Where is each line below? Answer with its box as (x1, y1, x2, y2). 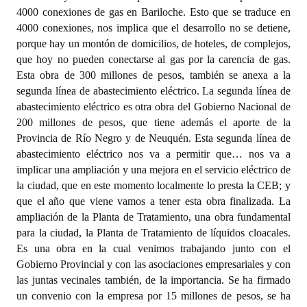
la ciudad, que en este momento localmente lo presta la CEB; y (16, 180, 291, 191)
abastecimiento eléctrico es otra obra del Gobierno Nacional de (16, 101, 291, 112)
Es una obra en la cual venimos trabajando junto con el (16, 243, 291, 254)
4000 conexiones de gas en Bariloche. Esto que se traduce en (16, 6, 291, 18)
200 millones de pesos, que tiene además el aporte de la (16, 116, 291, 128)
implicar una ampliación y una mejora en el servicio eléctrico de (16, 164, 291, 175)
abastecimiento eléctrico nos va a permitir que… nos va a (16, 148, 291, 160)
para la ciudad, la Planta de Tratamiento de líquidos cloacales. (16, 227, 291, 238)
